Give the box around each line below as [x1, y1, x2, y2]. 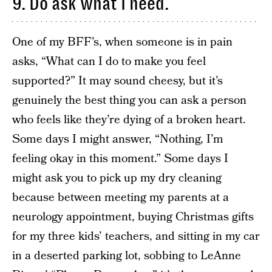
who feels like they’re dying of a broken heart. [12, 112, 246, 128]
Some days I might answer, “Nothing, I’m [12, 131, 223, 148]
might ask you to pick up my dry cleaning [12, 170, 222, 186]
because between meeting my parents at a [12, 189, 229, 206]
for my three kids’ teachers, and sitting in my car [12, 228, 260, 245]
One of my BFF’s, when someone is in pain [12, 34, 233, 50]
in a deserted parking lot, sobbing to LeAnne [12, 248, 241, 264]
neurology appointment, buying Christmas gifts [12, 209, 254, 225]
